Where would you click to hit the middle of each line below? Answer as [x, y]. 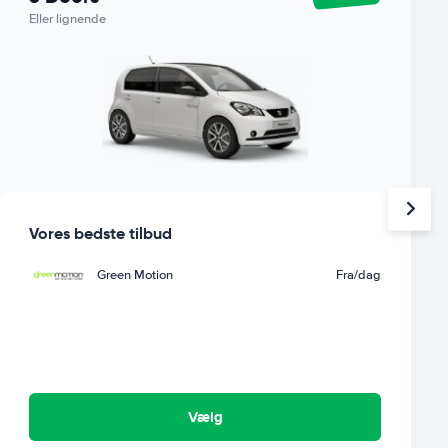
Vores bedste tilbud [101, 233]
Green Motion [135, 274]
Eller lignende [68, 19]
